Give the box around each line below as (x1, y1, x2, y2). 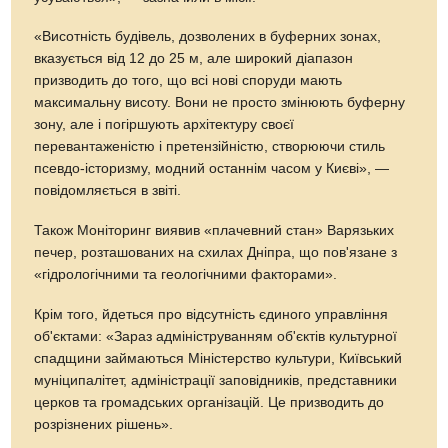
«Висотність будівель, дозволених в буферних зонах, (34, 29, 382, 45)
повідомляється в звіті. (34, 183, 182, 199)
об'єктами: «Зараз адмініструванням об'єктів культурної (34, 329, 398, 345)
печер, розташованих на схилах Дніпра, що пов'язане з (34, 245, 398, 261)
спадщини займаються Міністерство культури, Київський (34, 351, 403, 367)
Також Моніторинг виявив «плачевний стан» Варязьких (34, 223, 395, 239)
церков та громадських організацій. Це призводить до (34, 395, 385, 411)
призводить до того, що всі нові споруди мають (34, 73, 343, 89)
